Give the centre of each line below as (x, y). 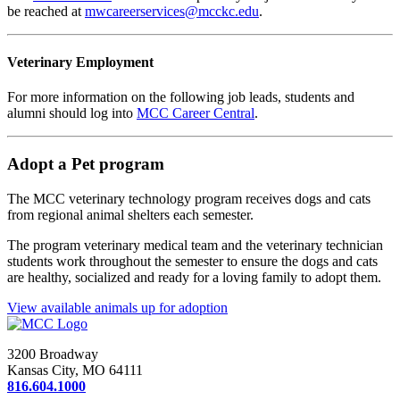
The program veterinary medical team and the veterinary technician (195, 245)
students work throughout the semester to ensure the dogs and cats (192, 261)
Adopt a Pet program (86, 163)
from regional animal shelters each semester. (130, 214)
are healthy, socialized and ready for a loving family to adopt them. (194, 277)
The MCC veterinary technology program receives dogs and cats (189, 198)
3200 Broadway (53, 354)
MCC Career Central (196, 113)
